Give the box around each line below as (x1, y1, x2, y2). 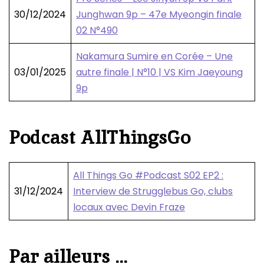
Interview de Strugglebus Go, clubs (73, 184, 233, 199)
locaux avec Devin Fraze (73, 200, 185, 214)
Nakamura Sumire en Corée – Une (76, 49, 233, 64)
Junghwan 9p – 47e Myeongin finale (76, 8, 242, 22)
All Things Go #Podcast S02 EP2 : (73, 169, 223, 183)
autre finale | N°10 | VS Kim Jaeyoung (76, 65, 243, 80)
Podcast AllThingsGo (9, 125, 190, 150)
